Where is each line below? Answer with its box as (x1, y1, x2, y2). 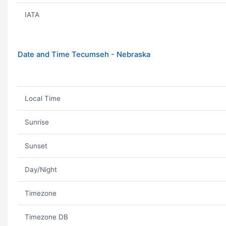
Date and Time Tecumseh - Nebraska (18, 50, 150, 59)
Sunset (24, 142, 47, 150)
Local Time (24, 94, 61, 102)
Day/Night (24, 165, 57, 174)
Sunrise (24, 118, 49, 126)
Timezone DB (24, 213, 68, 221)
